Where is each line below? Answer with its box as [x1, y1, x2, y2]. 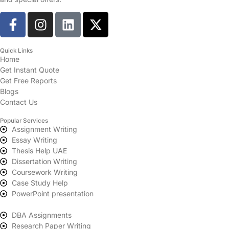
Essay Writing [11, 135, 57, 145]
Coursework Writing [11, 168, 78, 177]
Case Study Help [11, 178, 68, 188]
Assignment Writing [11, 125, 77, 134]
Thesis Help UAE [11, 146, 67, 155]
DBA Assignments [11, 211, 72, 220]
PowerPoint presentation [11, 189, 94, 198]
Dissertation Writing [11, 157, 77, 166]
